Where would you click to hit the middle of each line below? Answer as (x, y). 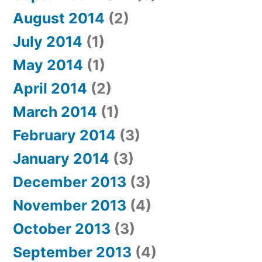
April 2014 (50, 89)
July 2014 (48, 42)
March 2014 (55, 112)
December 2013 (70, 182)
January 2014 (61, 159)
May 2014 (48, 65)
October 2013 (62, 229)
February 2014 (64, 135)
